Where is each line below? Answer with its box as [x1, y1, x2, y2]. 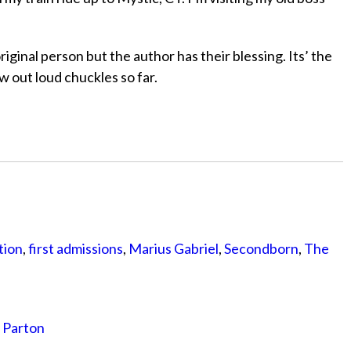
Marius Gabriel [128, 240, 219, 258]
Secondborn [224, 240, 299, 258]
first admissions [28, 240, 123, 258]
